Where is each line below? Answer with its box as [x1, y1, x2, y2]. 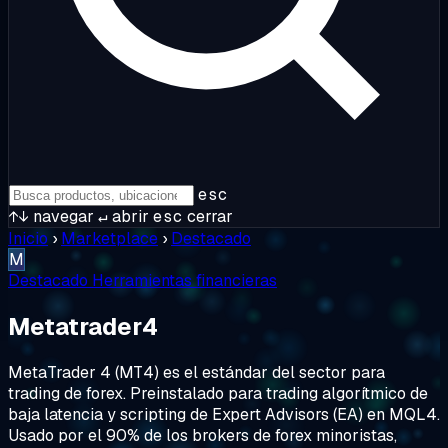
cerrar [183, 206, 233, 227]
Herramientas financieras [92, 270, 277, 291]
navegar [29, 206, 94, 227]
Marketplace [61, 228, 158, 249]
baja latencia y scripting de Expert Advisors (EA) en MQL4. [8, 403, 440, 425]
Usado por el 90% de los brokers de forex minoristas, [8, 424, 397, 446]
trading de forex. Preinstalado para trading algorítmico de [8, 382, 428, 404]
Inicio [8, 228, 48, 249]
